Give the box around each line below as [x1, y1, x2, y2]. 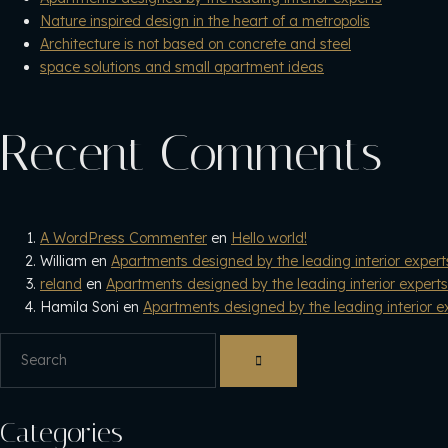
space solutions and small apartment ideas [40, 58, 324, 77]
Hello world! [231, 229, 307, 248]
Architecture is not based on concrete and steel [40, 35, 351, 54]
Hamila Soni [40, 298, 119, 317]
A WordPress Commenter [40, 229, 207, 248]
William [40, 252, 87, 271]
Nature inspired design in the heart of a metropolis [40, 12, 370, 31]
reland [40, 275, 82, 294]
